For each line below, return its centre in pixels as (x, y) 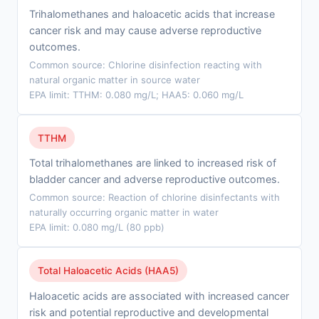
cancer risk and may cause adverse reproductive (145, 30)
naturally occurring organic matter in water (124, 213)
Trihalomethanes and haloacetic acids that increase (152, 14)
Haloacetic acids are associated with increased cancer (159, 296)
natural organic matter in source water (115, 79)
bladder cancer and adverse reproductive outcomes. (155, 179)
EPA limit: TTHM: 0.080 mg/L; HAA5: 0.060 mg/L (136, 94)
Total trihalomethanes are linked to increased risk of (153, 163)
